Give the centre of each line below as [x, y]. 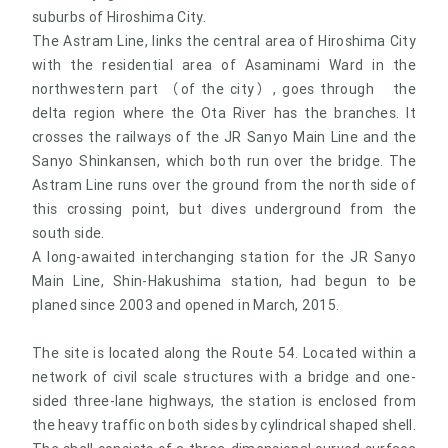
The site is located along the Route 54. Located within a [224, 352]
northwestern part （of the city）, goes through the [224, 88]
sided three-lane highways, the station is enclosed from [224, 400]
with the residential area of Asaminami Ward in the [224, 64]
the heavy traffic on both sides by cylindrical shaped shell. [224, 424]
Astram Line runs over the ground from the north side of [224, 184]
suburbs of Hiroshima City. [119, 16]
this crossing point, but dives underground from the [224, 208]
